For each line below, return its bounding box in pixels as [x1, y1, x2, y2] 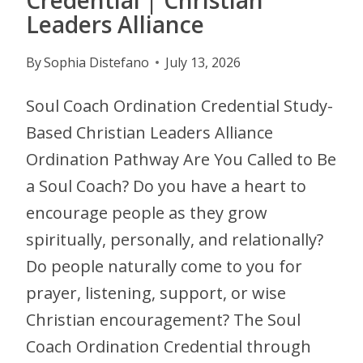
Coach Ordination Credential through [26, 335, 311, 357]
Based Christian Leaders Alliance [26, 121, 273, 143]
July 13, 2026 [165, 53, 241, 71]
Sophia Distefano [44, 53, 150, 71]
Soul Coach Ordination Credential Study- [26, 94, 333, 117]
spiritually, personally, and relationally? [26, 228, 323, 250]
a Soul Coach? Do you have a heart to [26, 174, 306, 197]
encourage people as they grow [26, 201, 267, 224]
